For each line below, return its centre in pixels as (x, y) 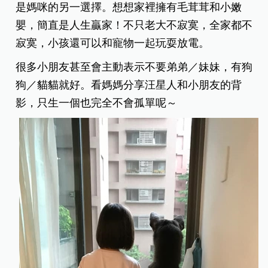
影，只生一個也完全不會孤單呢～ (97, 103)
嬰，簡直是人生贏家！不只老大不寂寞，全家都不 (134, 25)
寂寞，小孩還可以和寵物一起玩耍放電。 (113, 43)
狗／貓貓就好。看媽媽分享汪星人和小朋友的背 (129, 85)
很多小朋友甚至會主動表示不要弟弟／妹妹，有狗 (134, 67)
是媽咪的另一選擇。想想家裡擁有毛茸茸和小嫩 (129, 7)
